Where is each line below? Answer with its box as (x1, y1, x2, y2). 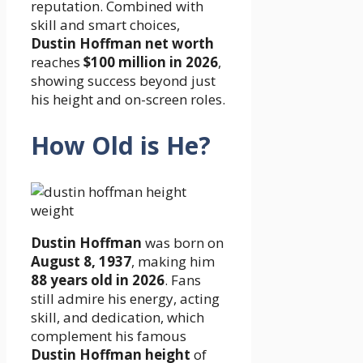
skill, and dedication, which (31, 307, 204, 327)
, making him (131, 251, 215, 271)
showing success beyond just (31, 70, 216, 90)
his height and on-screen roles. (31, 89, 225, 109)
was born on (142, 233, 224, 252)
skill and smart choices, (31, 15, 180, 34)
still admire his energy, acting (31, 288, 220, 308)
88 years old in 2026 (31, 270, 164, 289)
